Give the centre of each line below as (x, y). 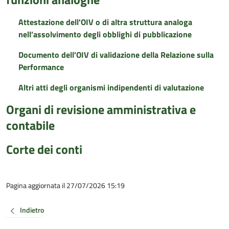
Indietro (32, 210)
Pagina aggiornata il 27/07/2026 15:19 (65, 185)
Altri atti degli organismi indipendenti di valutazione (111, 87)
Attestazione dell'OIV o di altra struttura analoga (105, 22)
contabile (30, 125)
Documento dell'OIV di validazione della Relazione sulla (116, 55)
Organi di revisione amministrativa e (101, 109)
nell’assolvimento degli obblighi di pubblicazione (105, 34)
